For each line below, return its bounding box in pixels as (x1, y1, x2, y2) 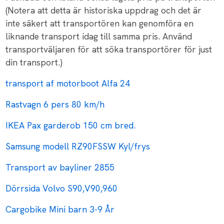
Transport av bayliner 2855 (5, 161, 115, 173)
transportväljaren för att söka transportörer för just (5, 43, 212, 55)
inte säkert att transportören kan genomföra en (5, 17, 194, 29)
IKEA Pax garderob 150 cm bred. (5, 119, 136, 131)
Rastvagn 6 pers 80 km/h (5, 98, 105, 110)
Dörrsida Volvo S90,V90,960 (5, 182, 118, 194)
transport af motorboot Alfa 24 (5, 77, 130, 89)
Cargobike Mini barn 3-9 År (5, 203, 115, 215)
